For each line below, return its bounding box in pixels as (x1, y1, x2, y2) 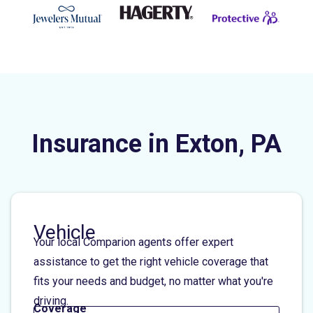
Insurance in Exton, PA (31, 129, 282, 159)
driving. (34, 293, 68, 307)
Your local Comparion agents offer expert (34, 235, 233, 249)
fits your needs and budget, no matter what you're (34, 274, 273, 288)
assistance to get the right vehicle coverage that (34, 254, 268, 268)
